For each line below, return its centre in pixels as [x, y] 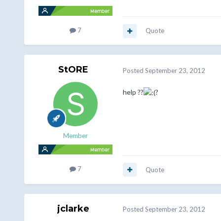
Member [75, 136]
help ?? [133, 92]
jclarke [74, 208]
